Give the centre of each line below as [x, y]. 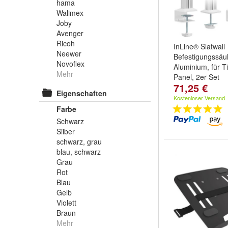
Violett [66, 203]
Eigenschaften [82, 93]
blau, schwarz [79, 152]
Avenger [70, 33]
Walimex [70, 13]
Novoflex [70, 64]
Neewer [69, 53]
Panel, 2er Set [196, 77]
